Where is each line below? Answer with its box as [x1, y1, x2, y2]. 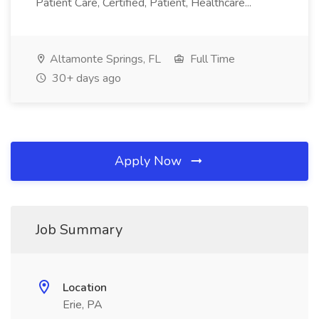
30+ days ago [49, 70, 121, 86]
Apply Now [115, 152, 185, 169]
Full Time [187, 51, 235, 67]
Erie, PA [63, 297, 103, 313]
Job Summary [36, 220, 122, 239]
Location [63, 280, 107, 296]
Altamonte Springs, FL [47, 51, 161, 67]
